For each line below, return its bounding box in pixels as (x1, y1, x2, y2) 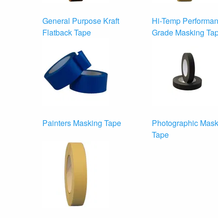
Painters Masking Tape (42, 117, 121, 128)
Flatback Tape (42, 26, 91, 38)
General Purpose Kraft (42, 15, 119, 26)
